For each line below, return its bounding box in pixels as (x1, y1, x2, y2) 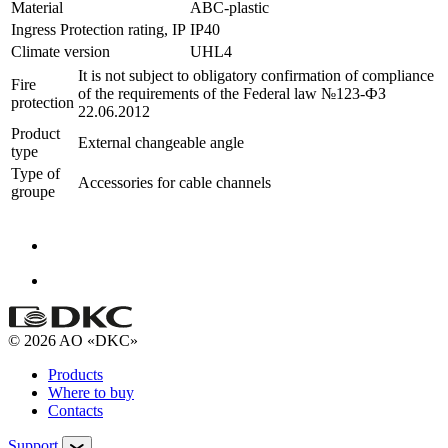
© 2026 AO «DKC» (8, 331, 138, 349)
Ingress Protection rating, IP (11, 20, 186, 38)
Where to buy (48, 383, 134, 401)
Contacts (48, 401, 103, 419)
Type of (11, 164, 60, 182)
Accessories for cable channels (78, 173, 271, 191)
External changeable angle (78, 133, 244, 151)
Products (48, 365, 103, 383)
